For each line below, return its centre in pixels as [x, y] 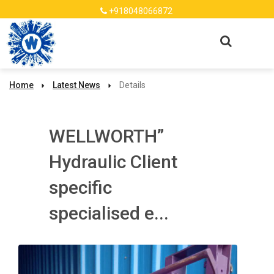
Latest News [76, 85]
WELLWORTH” [106, 136]
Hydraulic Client [113, 162]
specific [80, 187]
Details [132, 85]
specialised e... [109, 213]
